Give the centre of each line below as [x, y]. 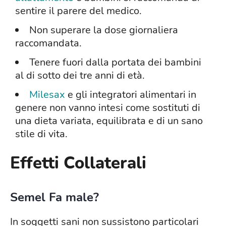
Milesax [47, 95]
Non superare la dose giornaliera [104, 30]
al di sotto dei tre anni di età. [80, 76]
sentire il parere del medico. [78, 11]
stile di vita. [41, 134]
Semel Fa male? [54, 197]
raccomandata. [48, 43]
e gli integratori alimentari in [131, 95]
